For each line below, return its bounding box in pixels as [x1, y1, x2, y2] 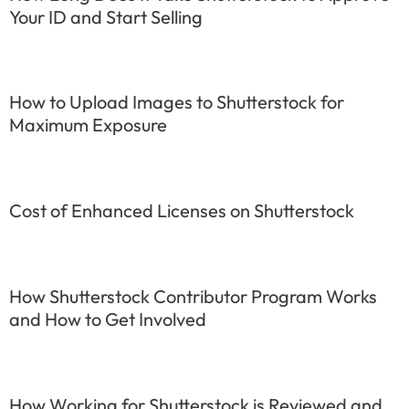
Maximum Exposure [9, 113, 167, 137]
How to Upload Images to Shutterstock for [9, 90, 344, 114]
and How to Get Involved [9, 307, 206, 330]
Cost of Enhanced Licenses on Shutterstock [9, 199, 354, 223]
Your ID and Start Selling [9, 5, 203, 28]
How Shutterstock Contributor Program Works [9, 284, 377, 308]
